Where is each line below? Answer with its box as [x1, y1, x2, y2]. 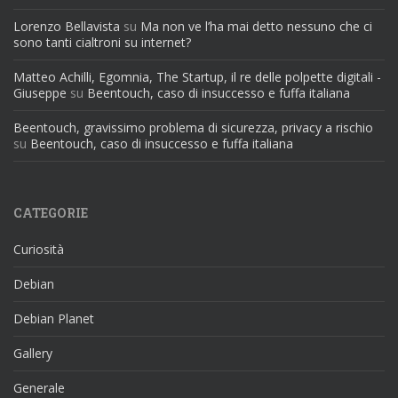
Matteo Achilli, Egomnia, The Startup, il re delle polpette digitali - [13, 68, 381, 85]
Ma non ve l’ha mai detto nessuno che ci [140, 17, 372, 35]
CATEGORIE [13, 203, 88, 221]
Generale [13, 378, 65, 396]
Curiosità [13, 240, 64, 258]
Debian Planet [13, 309, 94, 327]
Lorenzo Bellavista [13, 17, 120, 35]
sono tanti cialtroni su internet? [13, 33, 191, 51]
